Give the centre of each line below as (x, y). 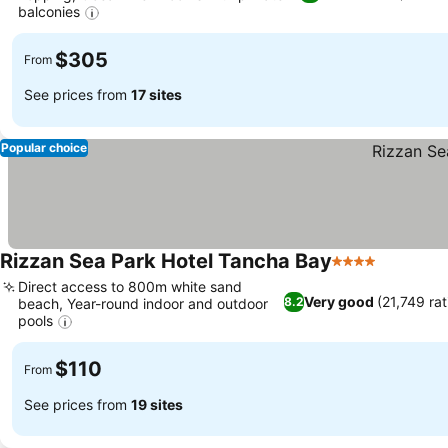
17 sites (156, 95)
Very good (338, 302)
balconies (49, 11)
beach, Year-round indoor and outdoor (143, 303)
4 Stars (358, 271)
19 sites (157, 404)
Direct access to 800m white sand (130, 286)
